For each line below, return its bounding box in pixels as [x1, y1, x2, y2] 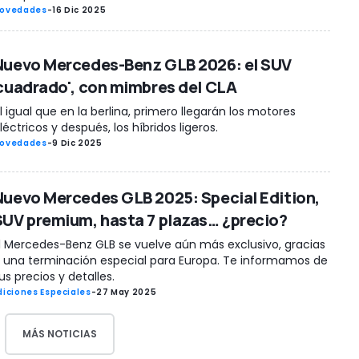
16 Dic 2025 [52, 3, 107, 16]
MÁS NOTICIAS [22, 326, 97, 341]
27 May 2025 [96, 285, 157, 298]
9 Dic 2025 [52, 136, 103, 149]
